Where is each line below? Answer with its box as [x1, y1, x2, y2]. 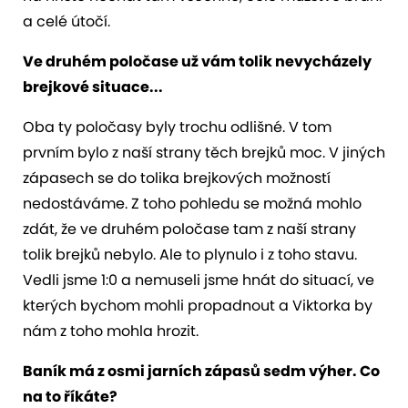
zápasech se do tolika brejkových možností [23, 167, 331, 189]
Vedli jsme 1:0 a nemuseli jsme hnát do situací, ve [23, 269, 374, 291]
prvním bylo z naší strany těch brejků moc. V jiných [23, 141, 385, 163]
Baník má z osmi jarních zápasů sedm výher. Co [23, 360, 380, 382]
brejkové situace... [23, 76, 163, 97]
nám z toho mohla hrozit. [23, 320, 199, 342]
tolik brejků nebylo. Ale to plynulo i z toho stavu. [23, 243, 357, 265]
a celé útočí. [23, 10, 110, 32]
